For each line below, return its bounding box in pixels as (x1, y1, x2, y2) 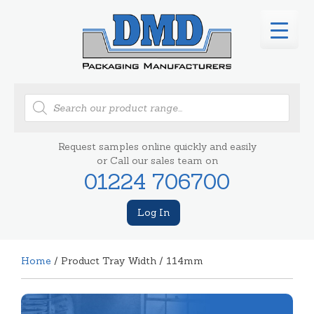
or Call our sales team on (96, 153, 218, 167)
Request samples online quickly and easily (57, 139, 257, 153)
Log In (137, 205, 170, 219)
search (24, 101, 56, 114)
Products (24, 91, 67, 104)
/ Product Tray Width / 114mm (51, 254, 203, 267)
